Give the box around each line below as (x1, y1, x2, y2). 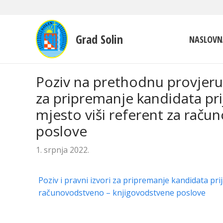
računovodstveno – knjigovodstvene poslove (38, 187, 206, 198)
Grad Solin (76, 30, 123, 47)
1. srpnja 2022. (36, 144, 89, 155)
